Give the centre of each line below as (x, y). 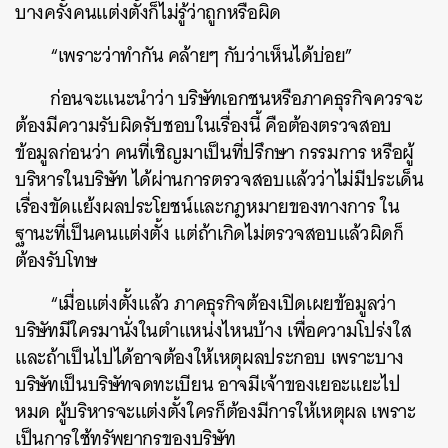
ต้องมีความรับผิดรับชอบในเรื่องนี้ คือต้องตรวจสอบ (204, 125)
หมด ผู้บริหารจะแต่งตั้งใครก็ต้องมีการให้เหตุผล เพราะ (215, 411)
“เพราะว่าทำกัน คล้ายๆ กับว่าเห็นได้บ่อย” (202, 55)
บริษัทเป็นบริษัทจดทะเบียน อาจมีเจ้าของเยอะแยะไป (208, 384)
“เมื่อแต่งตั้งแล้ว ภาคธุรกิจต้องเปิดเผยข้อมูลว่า (223, 303)
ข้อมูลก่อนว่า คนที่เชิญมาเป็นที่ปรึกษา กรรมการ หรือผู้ (214, 152)
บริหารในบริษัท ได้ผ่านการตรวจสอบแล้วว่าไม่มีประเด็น (219, 179)
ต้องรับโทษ (56, 260)
